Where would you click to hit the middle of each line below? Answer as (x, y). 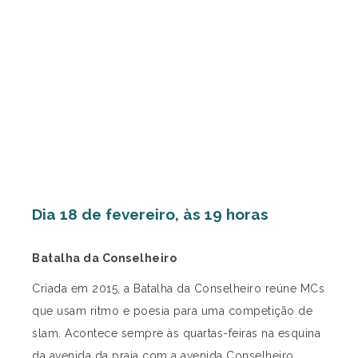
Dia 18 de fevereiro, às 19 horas (150, 215)
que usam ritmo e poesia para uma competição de (172, 311)
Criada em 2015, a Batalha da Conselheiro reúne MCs (178, 289)
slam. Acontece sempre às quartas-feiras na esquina (176, 334)
